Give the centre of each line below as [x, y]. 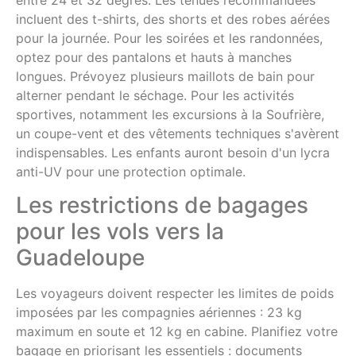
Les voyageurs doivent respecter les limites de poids [175, 294]
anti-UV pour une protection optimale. [131, 171]
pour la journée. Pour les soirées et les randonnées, [169, 38]
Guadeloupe [80, 258]
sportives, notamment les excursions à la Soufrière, [170, 114]
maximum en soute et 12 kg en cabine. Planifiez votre [177, 332]
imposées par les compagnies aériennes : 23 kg [159, 313]
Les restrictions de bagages [162, 205]
